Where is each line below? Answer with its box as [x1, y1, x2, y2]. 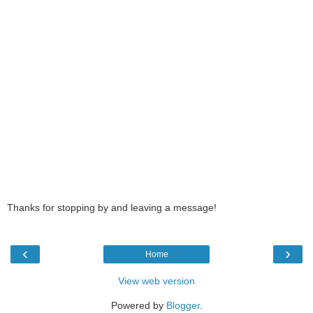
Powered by [110, 300, 166, 312]
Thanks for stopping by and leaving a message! [7, 201, 217, 213]
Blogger [166, 300, 200, 312]
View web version [118, 275, 195, 287]
